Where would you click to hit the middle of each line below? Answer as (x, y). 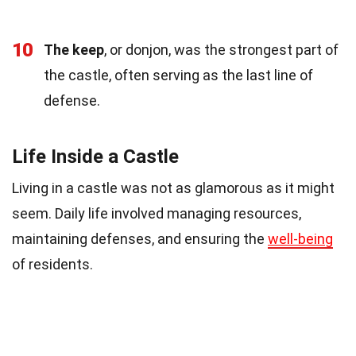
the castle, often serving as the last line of (178, 75)
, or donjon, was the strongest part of (221, 49)
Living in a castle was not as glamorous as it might (173, 188)
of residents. (52, 264)
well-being (300, 238)
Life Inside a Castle (95, 156)
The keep (74, 49)
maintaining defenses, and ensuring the (140, 238)
